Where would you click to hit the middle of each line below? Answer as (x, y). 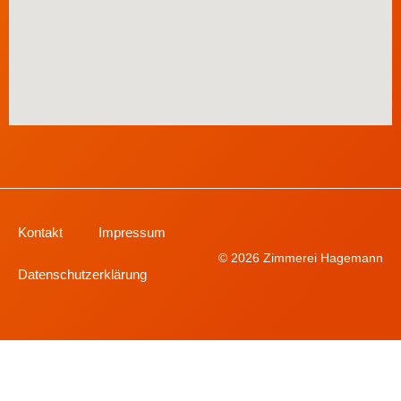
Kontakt (40, 232)
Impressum (132, 232)
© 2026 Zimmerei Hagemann (301, 258)
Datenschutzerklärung (82, 274)
